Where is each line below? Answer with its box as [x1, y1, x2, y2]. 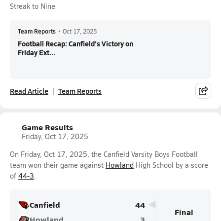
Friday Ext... [18, 47, 55, 57]
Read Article [10, 86, 48, 96]
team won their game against [10, 160, 106, 170]
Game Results [22, 121, 73, 133]
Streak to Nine [10, 1, 55, 11]
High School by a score [134, 160, 208, 170]
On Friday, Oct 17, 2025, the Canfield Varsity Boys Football [10, 149, 198, 159]
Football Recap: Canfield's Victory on [18, 38, 133, 48]
